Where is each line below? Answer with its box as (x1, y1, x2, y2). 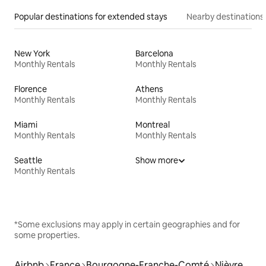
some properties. (14, 229, 80, 240)
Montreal (135, 119, 170, 130)
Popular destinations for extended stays (14, 11, 167, 22)
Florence (14, 83, 47, 94)
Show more (135, 154, 178, 166)
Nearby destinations (186, 11, 264, 22)
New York (14, 47, 50, 59)
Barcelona (135, 47, 173, 59)
